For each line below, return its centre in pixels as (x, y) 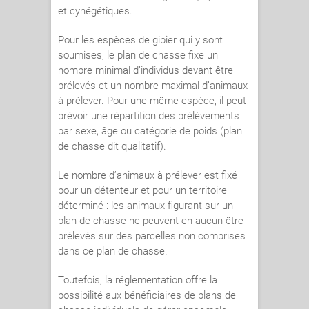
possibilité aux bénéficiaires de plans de (147, 296)
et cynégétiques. (95, 11)
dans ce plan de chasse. (113, 251)
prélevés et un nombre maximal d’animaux (153, 86)
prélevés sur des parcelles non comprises (152, 236)
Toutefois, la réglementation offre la (138, 280)
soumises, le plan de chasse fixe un (138, 56)
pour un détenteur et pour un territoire (142, 191)
